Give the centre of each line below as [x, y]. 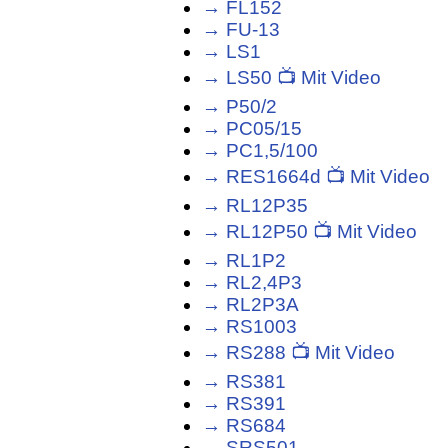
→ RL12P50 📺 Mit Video [310, 232]
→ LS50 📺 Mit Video [292, 78]
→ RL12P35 [255, 206]
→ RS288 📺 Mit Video [299, 353]
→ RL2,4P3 [252, 283]
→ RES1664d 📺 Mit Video [316, 177]
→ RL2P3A [251, 305]
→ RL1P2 [244, 261]
